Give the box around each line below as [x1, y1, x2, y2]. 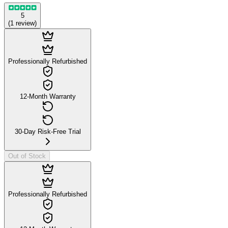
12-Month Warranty [19, 92, 76, 100]
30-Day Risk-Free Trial [14, 127, 81, 135]
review [16, 19, 35, 27]
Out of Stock [8, 152, 46, 160]
